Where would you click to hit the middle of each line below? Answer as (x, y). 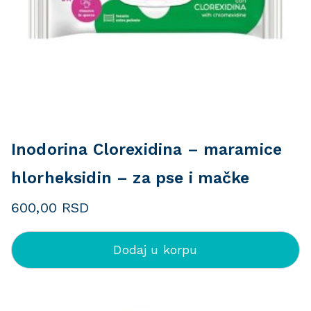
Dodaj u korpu (155, 250)
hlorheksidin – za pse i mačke (131, 178)
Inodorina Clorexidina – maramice (147, 150)
